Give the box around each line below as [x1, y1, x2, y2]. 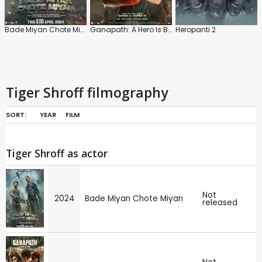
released [202, 196, 237, 208]
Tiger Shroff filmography [6, 82, 168, 102]
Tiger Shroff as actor [6, 146, 108, 160]
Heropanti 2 [175, 24, 216, 35]
